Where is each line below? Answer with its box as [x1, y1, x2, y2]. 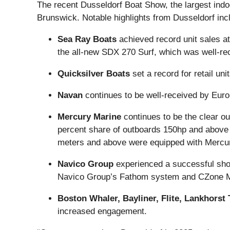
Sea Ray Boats [57, 34, 117, 45]
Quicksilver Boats [57, 69, 130, 79]
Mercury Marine [57, 112, 121, 122]
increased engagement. [57, 206, 147, 217]
